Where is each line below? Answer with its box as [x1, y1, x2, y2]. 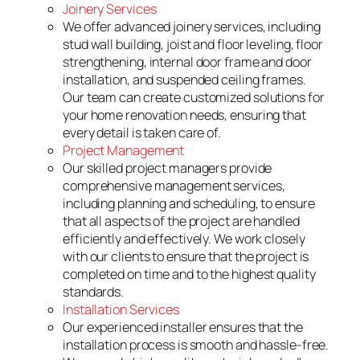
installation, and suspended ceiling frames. [63, 71, 306, 89]
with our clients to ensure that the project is [63, 247, 309, 266]
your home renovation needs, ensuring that [63, 106, 306, 125]
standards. [63, 283, 125, 301]
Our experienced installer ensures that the [63, 318, 303, 337]
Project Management [63, 141, 185, 160]
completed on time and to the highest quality [63, 265, 316, 284]
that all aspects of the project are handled [63, 212, 300, 231]
